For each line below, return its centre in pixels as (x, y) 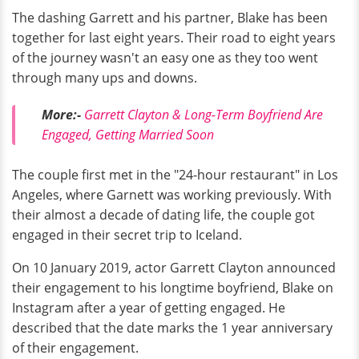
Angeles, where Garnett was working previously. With (172, 195)
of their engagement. (75, 348)
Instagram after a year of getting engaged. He (149, 308)
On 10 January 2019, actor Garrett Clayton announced (174, 268)
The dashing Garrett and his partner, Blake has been (170, 18)
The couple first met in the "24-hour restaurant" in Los (175, 175)
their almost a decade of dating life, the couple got (163, 215)
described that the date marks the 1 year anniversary (172, 328)
